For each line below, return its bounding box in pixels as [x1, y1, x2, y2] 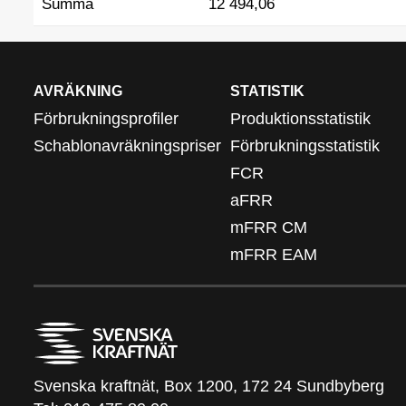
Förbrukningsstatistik [230, 136, 381, 155]
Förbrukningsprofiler [34, 109, 179, 128]
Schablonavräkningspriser [34, 136, 221, 155]
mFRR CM [230, 217, 308, 237]
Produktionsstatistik [230, 109, 372, 128]
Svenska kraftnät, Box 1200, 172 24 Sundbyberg [34, 376, 384, 395]
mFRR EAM [230, 245, 318, 264]
